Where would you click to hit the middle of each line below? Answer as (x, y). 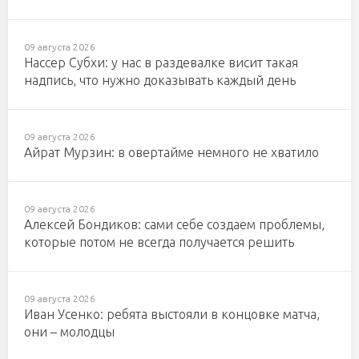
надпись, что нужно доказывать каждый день (160, 81)
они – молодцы (69, 332)
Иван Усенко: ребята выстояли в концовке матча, (172, 315)
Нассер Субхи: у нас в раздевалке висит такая (161, 63)
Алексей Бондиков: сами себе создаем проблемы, (174, 225)
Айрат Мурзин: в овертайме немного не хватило (171, 153)
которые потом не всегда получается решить (159, 242)
